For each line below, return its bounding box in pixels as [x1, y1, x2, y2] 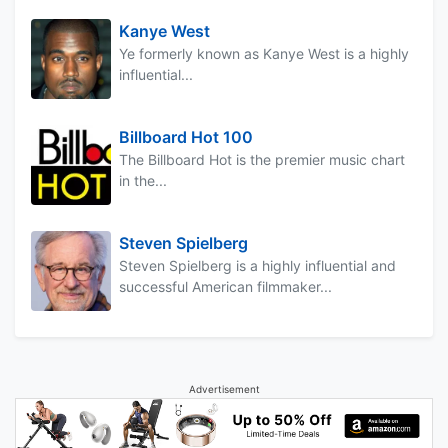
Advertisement [188, 383, 260, 396]
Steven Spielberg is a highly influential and [119, 257, 396, 275]
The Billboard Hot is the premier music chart [119, 151, 405, 169]
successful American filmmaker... [119, 278, 332, 296]
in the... [119, 172, 167, 190]
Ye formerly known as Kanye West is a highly [119, 45, 409, 63]
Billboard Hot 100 [119, 127, 253, 148]
